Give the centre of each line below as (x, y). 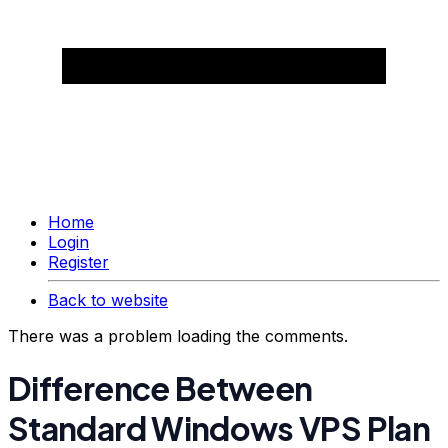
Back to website (108, 300)
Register (78, 262)
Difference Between (160, 387)
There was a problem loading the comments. (178, 336)
